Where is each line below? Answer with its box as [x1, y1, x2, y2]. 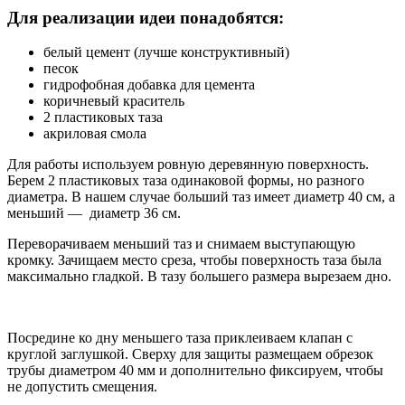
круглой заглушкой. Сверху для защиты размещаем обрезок [7, 346, 373, 363]
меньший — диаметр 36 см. [7, 205, 181, 221]
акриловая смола [43, 126, 146, 142]
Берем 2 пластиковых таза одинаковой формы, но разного [7, 173, 364, 189]
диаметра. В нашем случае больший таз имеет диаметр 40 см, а [7, 189, 395, 205]
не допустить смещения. [7, 379, 157, 395]
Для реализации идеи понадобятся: [7, 7, 284, 27]
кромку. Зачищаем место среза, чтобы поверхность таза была [7, 252, 381, 268]
